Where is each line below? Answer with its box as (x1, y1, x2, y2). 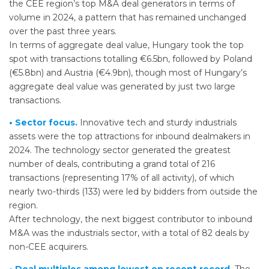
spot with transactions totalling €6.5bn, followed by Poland (9, 53, 252, 65)
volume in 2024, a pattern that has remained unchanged (9, 12, 246, 23)
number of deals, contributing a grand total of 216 (9, 159, 215, 170)
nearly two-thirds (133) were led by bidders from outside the (9, 186, 258, 198)
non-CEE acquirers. (9, 241, 88, 253)
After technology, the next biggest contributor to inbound (9, 214, 252, 225)
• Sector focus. (9, 117, 77, 128)
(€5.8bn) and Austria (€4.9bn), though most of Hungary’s (9, 67, 247, 79)
